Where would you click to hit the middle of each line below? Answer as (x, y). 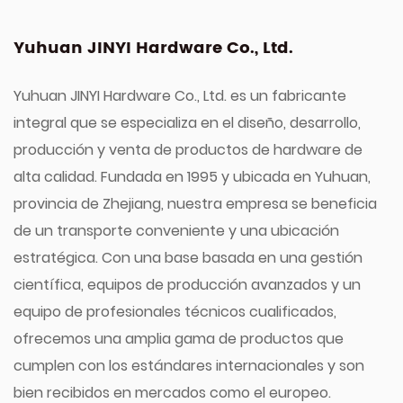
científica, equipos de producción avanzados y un (187, 285)
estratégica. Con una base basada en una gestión (188, 258)
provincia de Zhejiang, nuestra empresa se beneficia (195, 204)
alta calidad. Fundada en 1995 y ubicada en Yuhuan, (192, 177)
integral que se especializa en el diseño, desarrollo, (187, 123)
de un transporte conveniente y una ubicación (176, 231)
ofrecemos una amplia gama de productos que (179, 339)
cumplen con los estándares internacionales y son (189, 366)
